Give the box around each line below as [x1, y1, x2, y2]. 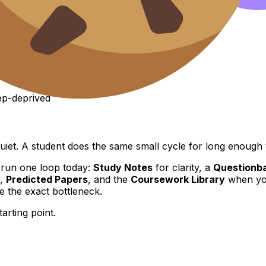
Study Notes [93, 161, 153, 173]
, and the [88, 173, 131, 185]
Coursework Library [131, 173, 225, 185]
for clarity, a [153, 161, 213, 173]
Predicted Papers [6, 173, 88, 185]
